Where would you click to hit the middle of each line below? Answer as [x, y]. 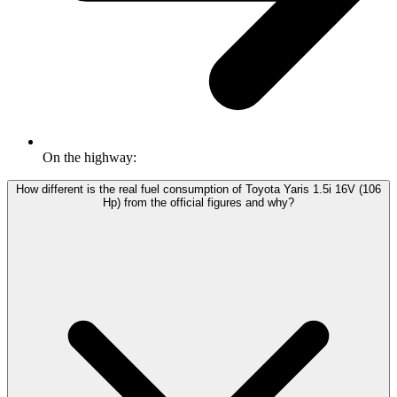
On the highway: [90, 158]
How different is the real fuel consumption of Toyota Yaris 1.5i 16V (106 [198, 190]
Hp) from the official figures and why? [198, 203]
